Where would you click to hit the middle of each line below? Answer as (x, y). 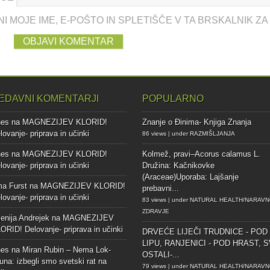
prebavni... (160, 189)
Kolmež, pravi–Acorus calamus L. (201, 154)
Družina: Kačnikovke (178, 166)
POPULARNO (173, 99)
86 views (154, 134)
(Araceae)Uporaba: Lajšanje (190, 177)
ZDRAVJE (155, 212)
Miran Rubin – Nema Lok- (67, 250)
